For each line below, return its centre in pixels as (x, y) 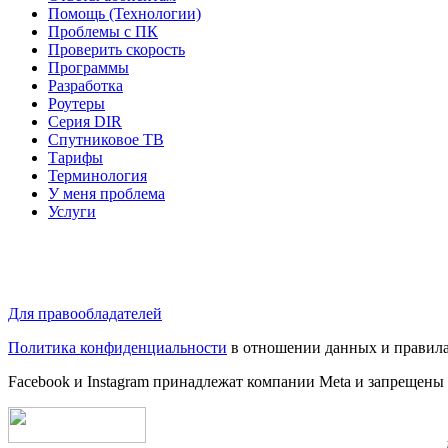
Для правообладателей (85, 313)
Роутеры (76, 103)
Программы (88, 67)
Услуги (72, 211)
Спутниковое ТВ (106, 139)
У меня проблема (106, 193)
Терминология (97, 175)
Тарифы (75, 157)
